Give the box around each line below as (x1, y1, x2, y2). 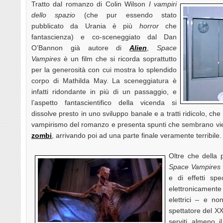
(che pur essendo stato (75, 10, 177, 19)
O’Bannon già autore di (31, 43, 130, 52)
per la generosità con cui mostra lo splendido (31, 65, 177, 74)
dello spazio (31, 10, 76, 19)
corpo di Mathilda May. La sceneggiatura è (31, 76, 177, 85)
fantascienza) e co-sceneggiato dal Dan (31, 32, 177, 41)
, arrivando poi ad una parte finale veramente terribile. (52, 131, 222, 139)
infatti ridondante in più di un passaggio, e (31, 87, 177, 96)
